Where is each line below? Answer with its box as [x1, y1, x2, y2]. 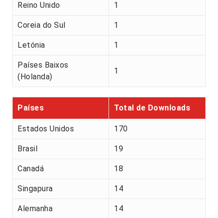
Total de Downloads [114, 103, 190, 113]
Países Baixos [18, 60, 69, 70]
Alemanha [18, 204, 53, 214]
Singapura [18, 184, 53, 194]
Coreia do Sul [18, 20, 66, 30]
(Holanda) [18, 72, 53, 82]
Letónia [18, 40, 45, 50]
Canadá [18, 164, 44, 174]
